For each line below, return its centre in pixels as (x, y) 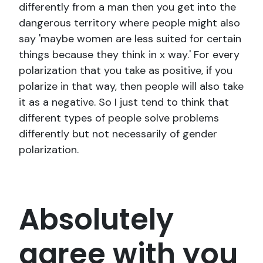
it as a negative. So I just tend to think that (124, 102)
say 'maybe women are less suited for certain (130, 39)
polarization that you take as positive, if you (126, 71)
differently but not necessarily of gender (118, 134)
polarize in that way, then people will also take (131, 87)
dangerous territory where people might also (129, 23)
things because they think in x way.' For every (129, 55)
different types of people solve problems (119, 118)
